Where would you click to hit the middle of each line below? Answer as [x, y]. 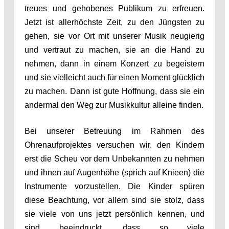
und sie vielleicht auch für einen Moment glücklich [114, 77]
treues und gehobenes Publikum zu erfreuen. [114, 8]
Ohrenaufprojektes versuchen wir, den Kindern [114, 145]
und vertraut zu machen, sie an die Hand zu [114, 50]
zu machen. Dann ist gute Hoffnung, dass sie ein [114, 91]
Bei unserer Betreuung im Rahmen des [114, 131]
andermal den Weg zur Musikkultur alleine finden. [114, 105]
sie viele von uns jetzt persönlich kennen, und [114, 214]
